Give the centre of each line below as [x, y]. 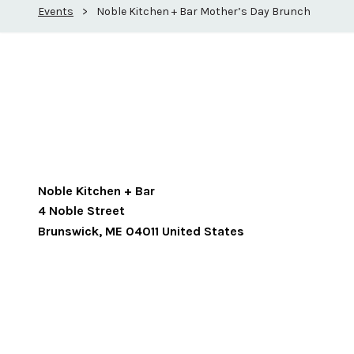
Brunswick [68, 231]
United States [203, 231]
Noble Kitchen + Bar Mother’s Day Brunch [203, 11]
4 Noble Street [81, 211]
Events [56, 11]
